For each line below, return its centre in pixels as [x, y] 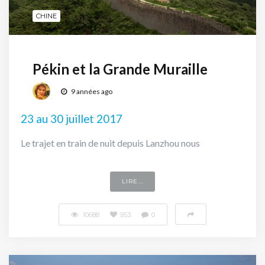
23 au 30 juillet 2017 [72, 119]
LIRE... [132, 181]
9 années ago [91, 92]
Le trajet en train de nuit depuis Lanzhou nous [110, 143]
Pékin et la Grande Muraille [120, 69]
